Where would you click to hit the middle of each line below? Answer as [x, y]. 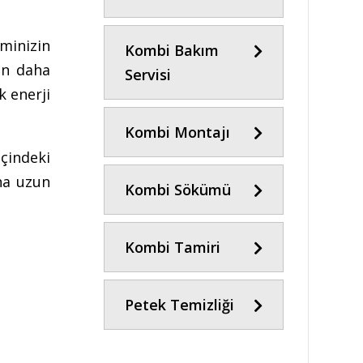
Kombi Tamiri [173, 247]
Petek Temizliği [180, 304]
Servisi [148, 74]
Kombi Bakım [172, 50]
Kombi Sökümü [178, 189]
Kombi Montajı [178, 132]
